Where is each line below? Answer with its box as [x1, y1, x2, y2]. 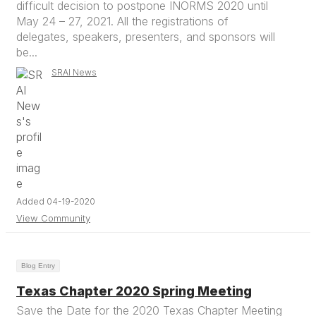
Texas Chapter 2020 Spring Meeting [16, 284, 252, 298]
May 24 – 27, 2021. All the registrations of [16, 14, 229, 28]
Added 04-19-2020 [16, 196, 95, 207]
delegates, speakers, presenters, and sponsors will [16, 30, 275, 44]
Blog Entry [21, 262, 55, 269]
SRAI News [51, 67, 97, 78]
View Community [16, 212, 90, 224]
